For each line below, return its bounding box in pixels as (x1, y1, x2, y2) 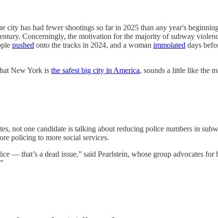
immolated (153, 40, 185, 49)
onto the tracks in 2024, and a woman (34, 40, 153, 49)
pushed (12, 40, 34, 49)
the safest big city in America (51, 66, 140, 74)
